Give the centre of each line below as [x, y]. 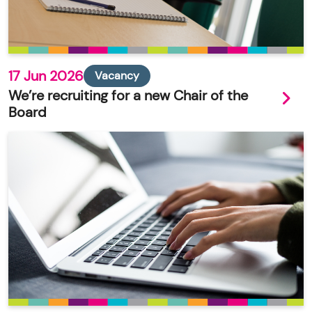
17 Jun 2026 [46, 76]
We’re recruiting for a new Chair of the [128, 95]
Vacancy [117, 75]
